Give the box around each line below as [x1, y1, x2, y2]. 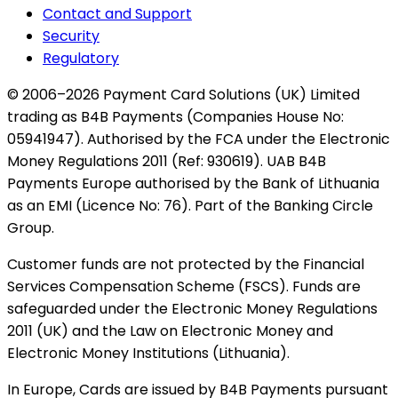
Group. [7, 218, 54, 239]
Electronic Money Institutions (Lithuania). [7, 343, 290, 364]
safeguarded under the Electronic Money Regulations [7, 298, 378, 320]
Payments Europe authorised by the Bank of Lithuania [7, 173, 379, 195]
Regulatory [43, 48, 119, 69]
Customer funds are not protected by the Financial [7, 254, 364, 275]
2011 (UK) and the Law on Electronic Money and [7, 321, 333, 342]
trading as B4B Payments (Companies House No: [7, 107, 344, 128]
